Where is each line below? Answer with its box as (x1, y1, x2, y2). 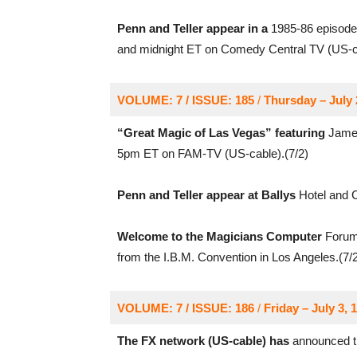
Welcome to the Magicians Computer (116, 229, 322, 243)
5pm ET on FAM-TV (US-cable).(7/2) (116, 147, 308, 160)
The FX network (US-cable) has (116, 334, 289, 347)
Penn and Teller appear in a (116, 22, 268, 35)
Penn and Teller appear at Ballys (116, 188, 299, 202)
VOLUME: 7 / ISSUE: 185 (116, 93, 254, 107)
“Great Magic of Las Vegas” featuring (116, 126, 328, 139)
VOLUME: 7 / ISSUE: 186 (116, 301, 254, 315)
